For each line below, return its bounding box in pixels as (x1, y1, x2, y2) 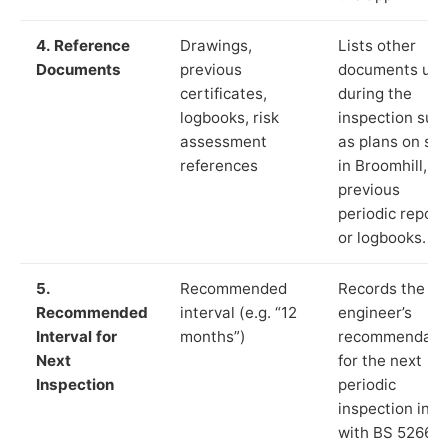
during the (338, 83, 412, 103)
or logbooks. (338, 227, 426, 247)
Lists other (338, 35, 416, 55)
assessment (180, 131, 267, 151)
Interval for (36, 326, 117, 346)
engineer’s (338, 302, 412, 322)
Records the (338, 278, 425, 298)
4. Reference (36, 35, 130, 55)
